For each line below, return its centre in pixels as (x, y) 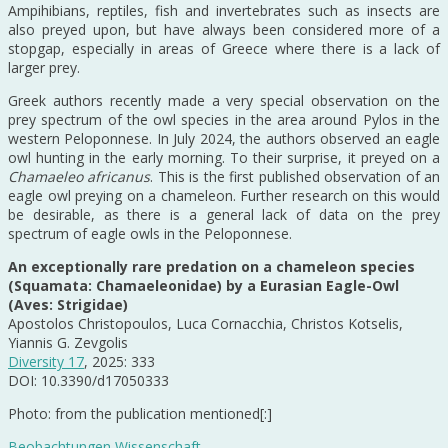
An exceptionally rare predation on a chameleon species (211, 266)
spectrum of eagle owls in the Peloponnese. (150, 233)
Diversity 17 (46, 361)
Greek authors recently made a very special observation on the (224, 100)
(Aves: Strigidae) (68, 304)
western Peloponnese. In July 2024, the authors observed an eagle (224, 138)
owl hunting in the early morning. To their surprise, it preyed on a (224, 157)
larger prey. (44, 67)
